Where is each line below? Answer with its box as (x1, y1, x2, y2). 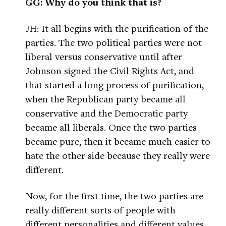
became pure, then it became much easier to (25, 135, 210, 148)
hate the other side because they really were (25, 149, 210, 162)
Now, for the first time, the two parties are (25, 189, 203, 202)
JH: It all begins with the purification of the (25, 22, 208, 35)
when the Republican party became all (25, 92, 186, 105)
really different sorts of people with (25, 203, 176, 216)
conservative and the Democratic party (25, 106, 188, 120)
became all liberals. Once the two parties (25, 121, 197, 134)
